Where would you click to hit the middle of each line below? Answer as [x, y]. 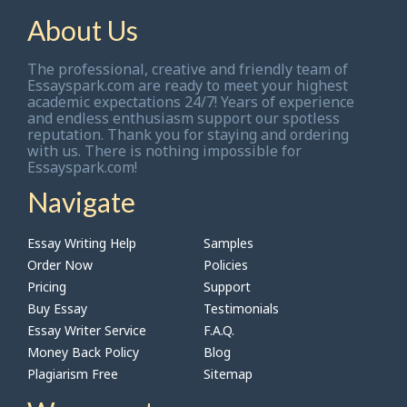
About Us [83, 30]
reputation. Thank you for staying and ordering [188, 135]
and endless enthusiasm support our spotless [184, 119]
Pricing [47, 287]
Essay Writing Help [82, 243]
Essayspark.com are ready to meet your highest [188, 86]
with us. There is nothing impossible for [164, 151]
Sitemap [228, 374]
